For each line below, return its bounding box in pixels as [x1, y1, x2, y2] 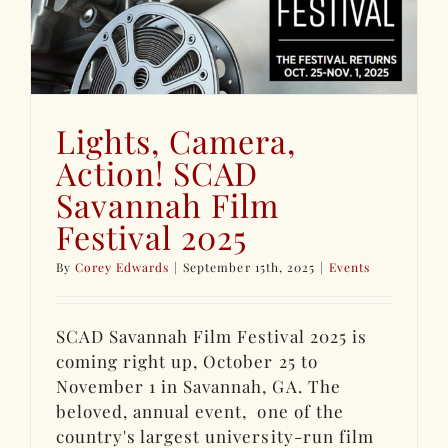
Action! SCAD [56, 150, 259, 194]
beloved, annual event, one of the [56, 399, 344, 422]
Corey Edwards [75, 258, 170, 275]
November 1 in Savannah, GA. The [56, 374, 341, 397]
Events [328, 258, 370, 275]
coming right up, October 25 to [56, 349, 318, 372]
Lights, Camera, [56, 118, 297, 162]
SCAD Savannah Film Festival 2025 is [56, 324, 367, 347]
